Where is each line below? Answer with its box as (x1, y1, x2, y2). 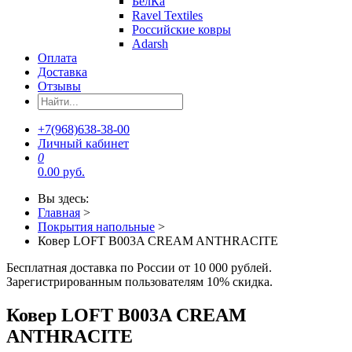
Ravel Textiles (132, 9, 203, 23)
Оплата (38, 51, 77, 65)
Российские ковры (132, 23, 231, 37)
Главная (38, 206, 80, 220)
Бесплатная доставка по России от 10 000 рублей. (6, 261, 272, 275)
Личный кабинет (38, 137, 129, 151)
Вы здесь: (38, 192, 95, 206)
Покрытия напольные (38, 220, 155, 234)
